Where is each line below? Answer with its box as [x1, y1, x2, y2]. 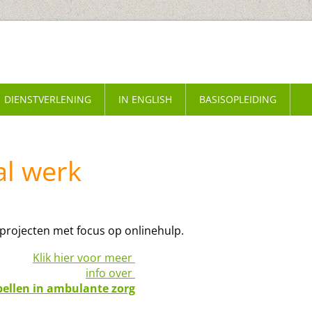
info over [86, 265, 135, 281]
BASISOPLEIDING [199, 93, 276, 106]
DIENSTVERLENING [4, 93, 91, 106]
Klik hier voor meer [33, 250, 135, 265]
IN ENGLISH [118, 93, 172, 106]
